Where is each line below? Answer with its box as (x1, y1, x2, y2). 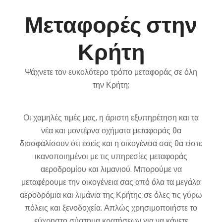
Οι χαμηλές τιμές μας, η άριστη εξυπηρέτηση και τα (23, 112, 199, 123)
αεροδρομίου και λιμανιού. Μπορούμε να (40, 164, 182, 175)
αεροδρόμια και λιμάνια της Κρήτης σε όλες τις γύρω (20, 189, 202, 201)
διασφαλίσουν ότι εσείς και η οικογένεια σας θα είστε (20, 138, 202, 149)
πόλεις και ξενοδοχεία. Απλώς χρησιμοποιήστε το (25, 202, 197, 214)
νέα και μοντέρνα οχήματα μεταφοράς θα (41, 125, 181, 136)
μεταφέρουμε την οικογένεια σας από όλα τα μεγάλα (21, 176, 201, 188)
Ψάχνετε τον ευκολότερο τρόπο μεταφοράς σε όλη (25, 66, 197, 78)
